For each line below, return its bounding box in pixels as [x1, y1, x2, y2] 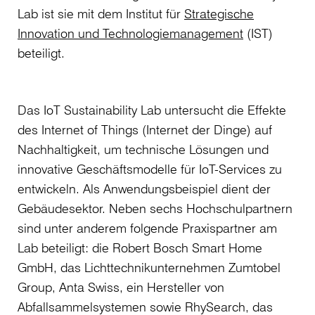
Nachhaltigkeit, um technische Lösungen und [18, 141, 269, 157]
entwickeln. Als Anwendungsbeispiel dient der [18, 181, 271, 197]
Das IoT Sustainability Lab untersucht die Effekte [18, 102, 286, 118]
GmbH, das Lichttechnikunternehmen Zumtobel [18, 259, 281, 276]
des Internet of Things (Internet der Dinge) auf [18, 122, 272, 138]
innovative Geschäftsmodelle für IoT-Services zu [18, 161, 282, 177]
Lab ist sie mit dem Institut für [18, 6, 184, 22]
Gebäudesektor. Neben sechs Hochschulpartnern [18, 200, 292, 217]
